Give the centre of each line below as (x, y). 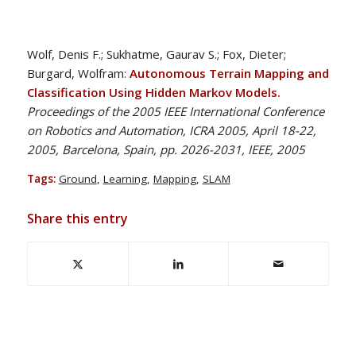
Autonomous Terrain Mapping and (229, 73)
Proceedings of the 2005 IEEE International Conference (175, 111)
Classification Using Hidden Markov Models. (153, 92)
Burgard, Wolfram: (78, 73)
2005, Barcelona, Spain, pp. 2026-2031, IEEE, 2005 (166, 149)
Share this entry (77, 219)
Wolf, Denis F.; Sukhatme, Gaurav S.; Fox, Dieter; (156, 54)
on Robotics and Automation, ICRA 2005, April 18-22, (171, 130)
